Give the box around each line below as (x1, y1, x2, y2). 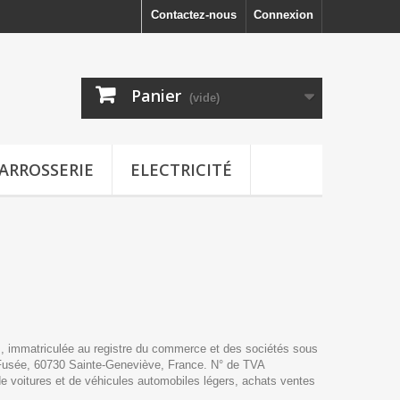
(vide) (189, 91, 220, 104)
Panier (131, 85, 181, 106)
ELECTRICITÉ (130, 158, 232, 180)
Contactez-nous (151, 8, 237, 21)
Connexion (254, 8, 313, 21)
